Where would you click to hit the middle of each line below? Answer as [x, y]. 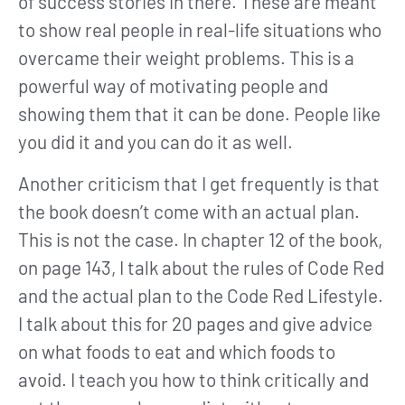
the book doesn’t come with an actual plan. [189, 211]
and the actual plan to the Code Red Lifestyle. [201, 295]
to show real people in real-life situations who [200, 30]
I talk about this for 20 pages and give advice [195, 323]
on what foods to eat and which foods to [177, 351]
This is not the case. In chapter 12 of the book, [200, 239]
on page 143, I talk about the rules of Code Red [201, 267]
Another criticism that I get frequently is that [199, 183]
